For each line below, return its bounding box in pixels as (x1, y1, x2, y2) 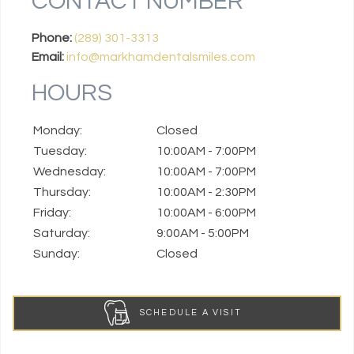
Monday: (32, 123, 82, 137)
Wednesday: (32, 164, 106, 178)
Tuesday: (32, 144, 87, 157)
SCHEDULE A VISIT (139, 308, 243, 317)
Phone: (32, 31, 72, 44)
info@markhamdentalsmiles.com (66, 50, 255, 63)
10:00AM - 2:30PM (156, 185, 256, 198)
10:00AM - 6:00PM (156, 205, 256, 219)
